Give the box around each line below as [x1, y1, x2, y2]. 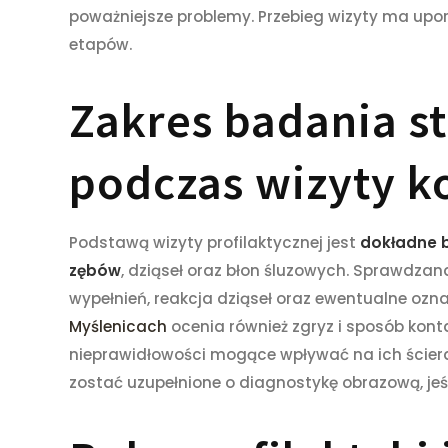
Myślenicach [69, 316, 167, 338]
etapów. [69, 34, 132, 56]
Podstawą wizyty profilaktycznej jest [69, 232, 360, 254]
